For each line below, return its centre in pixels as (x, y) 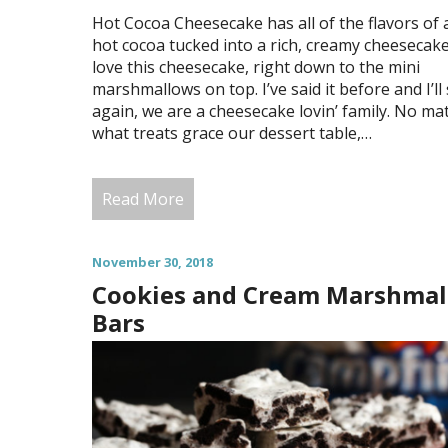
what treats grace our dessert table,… (232, 132)
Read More (143, 198)
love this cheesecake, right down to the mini (256, 66)
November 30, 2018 (152, 261)
